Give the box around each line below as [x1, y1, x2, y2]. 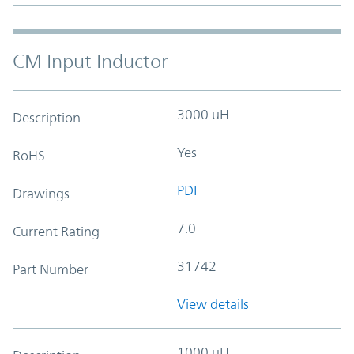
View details [177, 296, 249, 312]
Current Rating [13, 223, 100, 239]
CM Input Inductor [13, 50, 168, 73]
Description [13, 109, 81, 126]
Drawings [13, 185, 70, 201]
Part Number [13, 261, 88, 277]
